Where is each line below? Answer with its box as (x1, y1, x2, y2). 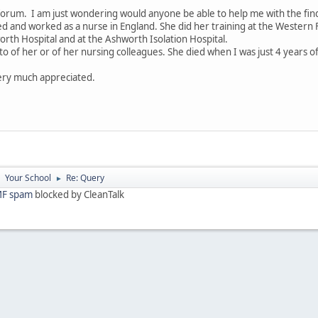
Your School (5, 171, 51, 184)
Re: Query (66, 171, 104, 184)
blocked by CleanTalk (33, 187, 124, 201)
